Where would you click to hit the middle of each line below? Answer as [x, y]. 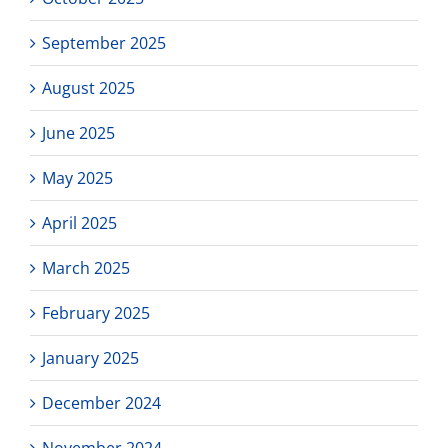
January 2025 [90, 357]
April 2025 [79, 222]
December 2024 [101, 402]
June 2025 [78, 132]
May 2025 [77, 177]
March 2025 [86, 267]
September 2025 [104, 42]
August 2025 [88, 87]
